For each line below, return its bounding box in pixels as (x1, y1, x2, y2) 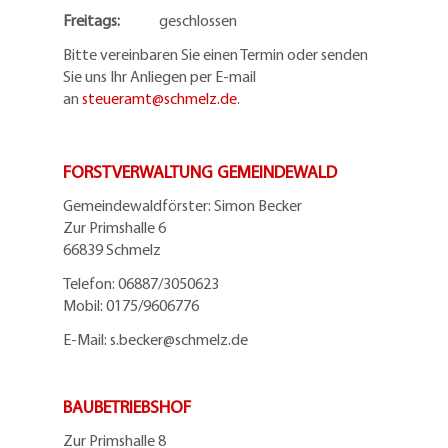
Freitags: (63, 10, 144, 30)
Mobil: (63, 295, 106, 315)
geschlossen (144, 10, 237, 30)
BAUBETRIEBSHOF (63, 395, 195, 417)
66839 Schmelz (63, 239, 161, 259)
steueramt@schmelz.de (82, 88, 237, 108)
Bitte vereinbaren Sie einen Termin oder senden (63, 44, 368, 64)
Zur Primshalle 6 (63, 217, 166, 237)
